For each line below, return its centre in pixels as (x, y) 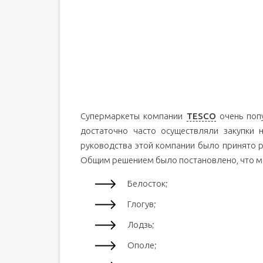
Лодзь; (141, 225)
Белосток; (148, 183)
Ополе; (142, 245)
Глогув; (142, 204)
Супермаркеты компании (134, 116)
